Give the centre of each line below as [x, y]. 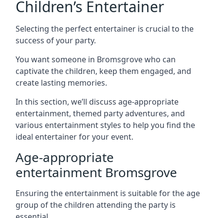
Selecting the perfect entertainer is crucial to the [105, 29]
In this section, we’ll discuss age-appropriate [97, 102]
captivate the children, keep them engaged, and [103, 71]
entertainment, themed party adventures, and [100, 113]
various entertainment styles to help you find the [105, 125]
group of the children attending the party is [96, 205]
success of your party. [56, 40]
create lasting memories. [61, 83]
